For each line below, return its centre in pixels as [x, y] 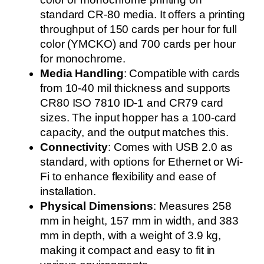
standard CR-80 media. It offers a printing [143, 14]
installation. [68, 191]
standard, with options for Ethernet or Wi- [141, 162]
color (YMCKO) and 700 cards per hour [138, 44]
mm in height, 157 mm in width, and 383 [140, 221]
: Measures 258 [192, 206]
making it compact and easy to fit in [128, 250]
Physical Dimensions [97, 206]
